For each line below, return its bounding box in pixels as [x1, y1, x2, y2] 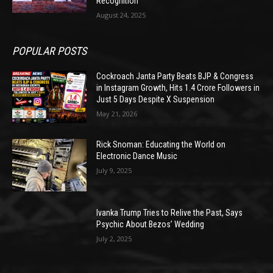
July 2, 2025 [96, 233, 132, 243]
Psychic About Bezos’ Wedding [96, 219, 205, 229]
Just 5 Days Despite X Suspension [96, 94, 215, 105]
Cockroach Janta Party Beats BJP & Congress [96, 71, 254, 82]
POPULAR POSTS [12, 44, 87, 58]
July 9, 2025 [96, 165, 132, 175]
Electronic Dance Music [96, 151, 178, 161]
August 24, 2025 [96, 10, 146, 20]
